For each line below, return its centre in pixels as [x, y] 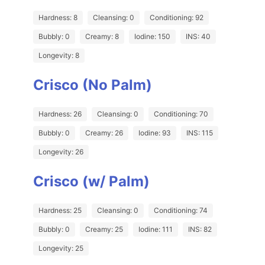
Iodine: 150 [152, 37]
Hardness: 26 [60, 114]
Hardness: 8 [58, 18]
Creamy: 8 [102, 37]
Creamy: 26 [104, 133]
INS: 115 [200, 133]
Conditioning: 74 [181, 211]
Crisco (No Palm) [93, 85]
